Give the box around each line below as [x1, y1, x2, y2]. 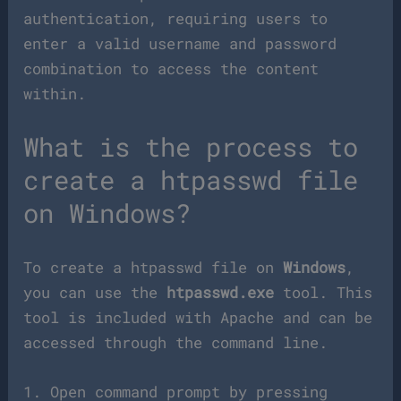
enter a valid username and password [23, 33, 337, 55]
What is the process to [23, 130, 359, 165]
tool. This [274, 281, 373, 303]
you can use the [23, 281, 167, 303]
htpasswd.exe [166, 281, 275, 303]
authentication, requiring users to [23, 8, 328, 30]
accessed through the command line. [23, 331, 328, 353]
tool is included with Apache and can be [23, 306, 373, 328]
